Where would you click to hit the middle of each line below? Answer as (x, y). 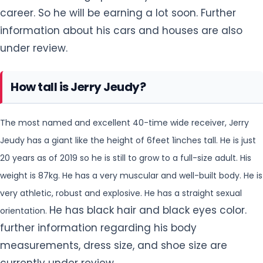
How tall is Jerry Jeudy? (78, 87)
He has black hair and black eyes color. (148, 210)
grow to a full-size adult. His (195, 158)
